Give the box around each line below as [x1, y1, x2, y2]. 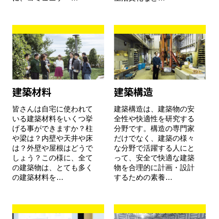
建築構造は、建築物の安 [113, 105, 195, 113]
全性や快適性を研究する [113, 114, 195, 123]
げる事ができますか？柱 [12, 124, 93, 133]
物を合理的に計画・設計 [113, 163, 195, 172]
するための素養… [113, 173, 173, 182]
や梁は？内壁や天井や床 [12, 134, 93, 143]
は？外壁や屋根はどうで [12, 144, 93, 153]
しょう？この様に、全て [12, 153, 93, 162]
